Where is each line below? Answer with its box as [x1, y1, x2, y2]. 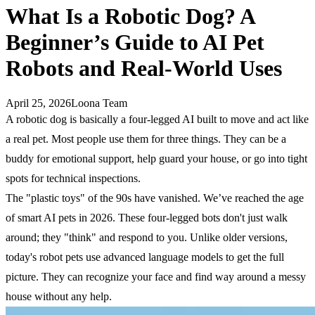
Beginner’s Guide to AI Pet [6, 30, 264, 56]
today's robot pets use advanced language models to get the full [6, 250, 284, 263]
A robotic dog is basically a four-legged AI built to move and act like [6, 112, 309, 125]
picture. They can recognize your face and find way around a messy [6, 270, 306, 283]
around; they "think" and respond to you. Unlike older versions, [6, 231, 288, 243]
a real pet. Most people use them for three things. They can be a [6, 132, 286, 145]
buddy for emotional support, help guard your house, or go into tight [6, 152, 307, 165]
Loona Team [71, 96, 127, 109]
